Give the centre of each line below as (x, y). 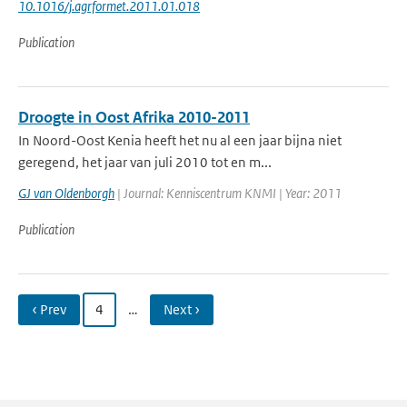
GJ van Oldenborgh (66, 193)
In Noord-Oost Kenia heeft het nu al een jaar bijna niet (180, 140)
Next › (182, 309)
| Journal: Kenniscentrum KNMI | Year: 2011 (228, 193)
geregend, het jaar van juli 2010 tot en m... (145, 162)
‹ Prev (49, 309)
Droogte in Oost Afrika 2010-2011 (134, 117)
